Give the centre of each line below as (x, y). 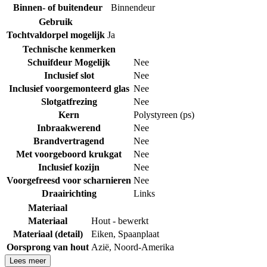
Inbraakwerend (69, 128)
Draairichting (69, 193)
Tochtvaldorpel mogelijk (56, 35)
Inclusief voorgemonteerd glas (69, 88)
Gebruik (56, 21)
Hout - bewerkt (120, 221)
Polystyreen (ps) (164, 114)
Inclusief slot (69, 75)
